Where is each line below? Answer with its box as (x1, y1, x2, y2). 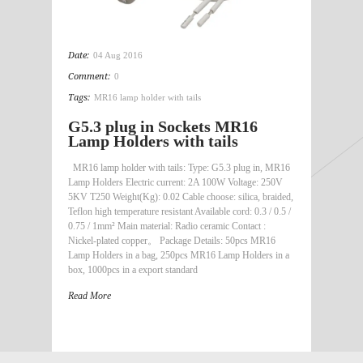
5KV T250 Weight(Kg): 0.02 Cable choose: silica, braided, (68, 190, 293, 203)
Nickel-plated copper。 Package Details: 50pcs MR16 (68, 234, 275, 246)
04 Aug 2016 (93, 49, 143, 60)
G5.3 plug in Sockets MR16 (68, 117, 258, 135)
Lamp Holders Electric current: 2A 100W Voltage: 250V (68, 176, 283, 188)
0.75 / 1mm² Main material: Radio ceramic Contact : (68, 220, 266, 232)
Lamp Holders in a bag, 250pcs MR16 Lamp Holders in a (68, 249, 289, 261)
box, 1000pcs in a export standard (68, 263, 198, 275)
